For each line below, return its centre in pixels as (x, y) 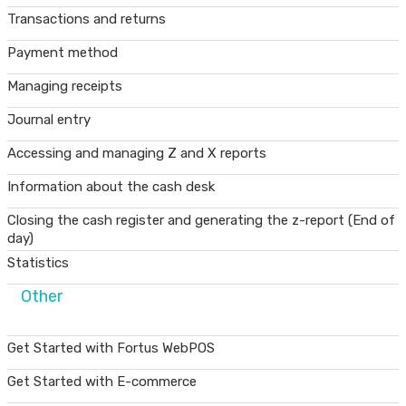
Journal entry (49, 120)
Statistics (38, 263)
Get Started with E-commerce (102, 382)
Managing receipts (65, 87)
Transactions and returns (87, 19)
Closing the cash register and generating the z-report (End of (201, 221)
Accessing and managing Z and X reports (137, 154)
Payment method (63, 53)
